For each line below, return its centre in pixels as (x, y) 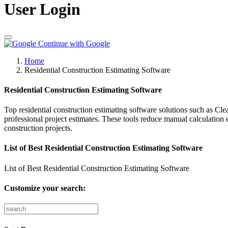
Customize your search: (45, 188)
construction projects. (38, 128)
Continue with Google (74, 43)
